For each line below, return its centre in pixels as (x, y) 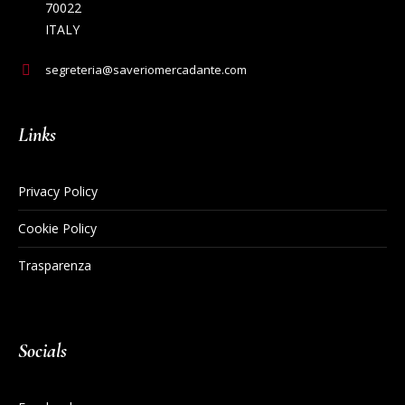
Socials (43, 350)
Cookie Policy (58, 228)
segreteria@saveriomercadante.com (146, 69)
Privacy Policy (58, 191)
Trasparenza (55, 265)
